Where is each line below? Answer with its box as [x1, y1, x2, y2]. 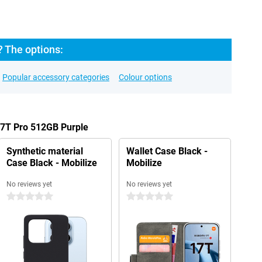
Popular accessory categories [2, 73, 109, 82]
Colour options [119, 73, 172, 82]
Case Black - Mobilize [6, 157, 97, 168]
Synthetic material [6, 146, 83, 157]
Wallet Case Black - [126, 146, 208, 157]
